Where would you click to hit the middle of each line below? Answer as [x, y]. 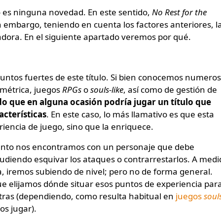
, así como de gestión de [170, 89]
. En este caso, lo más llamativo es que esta [130, 114]
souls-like [107, 89]
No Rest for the [179, 12]
